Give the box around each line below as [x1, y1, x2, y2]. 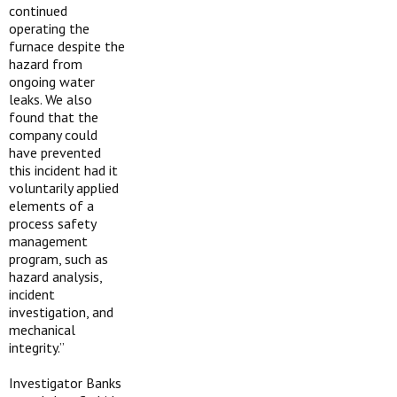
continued [9, 2, 67, 19]
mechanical [9, 321, 75, 339]
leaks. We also [9, 90, 92, 108]
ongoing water [9, 73, 95, 90]
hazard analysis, [9, 268, 102, 285]
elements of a [9, 197, 94, 214]
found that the [9, 108, 98, 126]
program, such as [9, 250, 108, 268]
